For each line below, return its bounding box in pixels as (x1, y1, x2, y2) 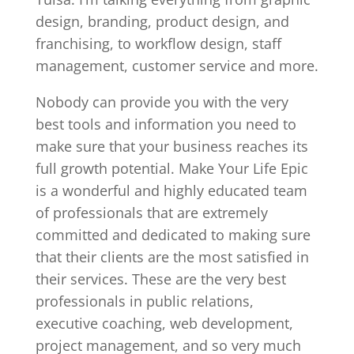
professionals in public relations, (35, 292, 254, 311)
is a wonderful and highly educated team (35, 181, 307, 200)
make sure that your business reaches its (35, 137, 308, 156)
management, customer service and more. (35, 56, 318, 75)
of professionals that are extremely (35, 203, 268, 222)
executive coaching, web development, (35, 314, 293, 333)
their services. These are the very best (35, 269, 286, 288)
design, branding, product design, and (35, 12, 289, 31)
